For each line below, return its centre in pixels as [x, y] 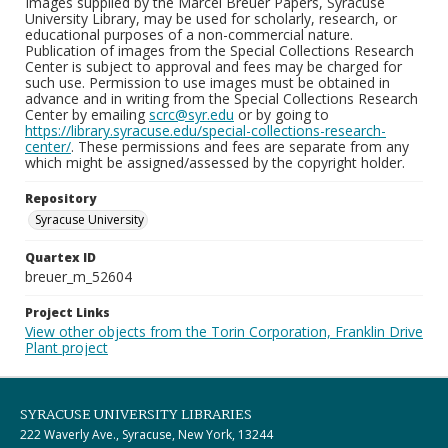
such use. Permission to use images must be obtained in [207, 82]
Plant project [66, 347]
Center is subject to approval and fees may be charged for [213, 66]
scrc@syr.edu [191, 114]
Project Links [67, 312]
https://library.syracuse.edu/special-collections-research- [205, 130]
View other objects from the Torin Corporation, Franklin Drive [224, 331]
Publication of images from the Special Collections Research [219, 50]
